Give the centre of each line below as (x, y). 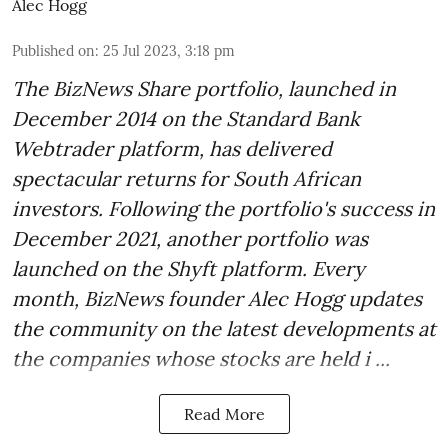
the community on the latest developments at (224, 329)
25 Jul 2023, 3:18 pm (169, 51)
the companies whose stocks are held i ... (201, 359)
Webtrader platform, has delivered (172, 149)
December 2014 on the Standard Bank (186, 119)
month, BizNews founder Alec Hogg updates (217, 299)
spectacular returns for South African (186, 179)
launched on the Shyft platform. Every (188, 269)
